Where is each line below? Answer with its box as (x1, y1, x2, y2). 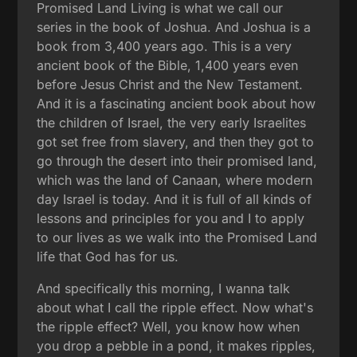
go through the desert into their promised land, (37, 152, 318, 169)
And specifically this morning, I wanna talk (37, 280, 291, 296)
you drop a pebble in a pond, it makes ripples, (37, 337, 316, 354)
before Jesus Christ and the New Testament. (37, 76, 304, 92)
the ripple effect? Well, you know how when (37, 318, 300, 335)
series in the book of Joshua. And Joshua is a (37, 18, 312, 35)
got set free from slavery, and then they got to (37, 133, 315, 150)
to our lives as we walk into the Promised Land (37, 229, 318, 245)
